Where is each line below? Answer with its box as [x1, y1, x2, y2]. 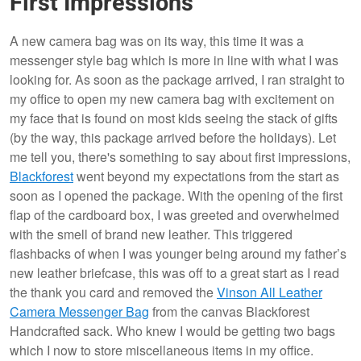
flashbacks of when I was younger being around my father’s [10, 244, 346, 263]
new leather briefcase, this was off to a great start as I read [10, 263, 339, 283]
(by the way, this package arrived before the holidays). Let [10, 128, 336, 147]
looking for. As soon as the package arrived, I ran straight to [10, 70, 345, 89]
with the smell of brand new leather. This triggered [10, 225, 293, 244]
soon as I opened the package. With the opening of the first [10, 186, 342, 205]
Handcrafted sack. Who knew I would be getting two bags [10, 322, 335, 341]
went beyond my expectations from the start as [73, 167, 339, 186]
